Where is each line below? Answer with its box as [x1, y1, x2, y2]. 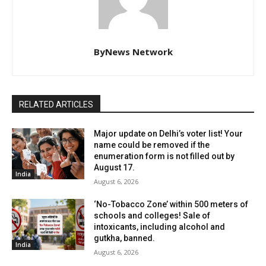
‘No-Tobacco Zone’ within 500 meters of [94, 199, 249, 210]
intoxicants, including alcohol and [94, 222, 226, 232]
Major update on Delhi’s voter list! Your [94, 129, 243, 139]
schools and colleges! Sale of [94, 211, 211, 221]
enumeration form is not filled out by [94, 151, 235, 161]
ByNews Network [93, 46, 173, 58]
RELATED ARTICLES [19, 100, 93, 110]
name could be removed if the [94, 140, 210, 150]
